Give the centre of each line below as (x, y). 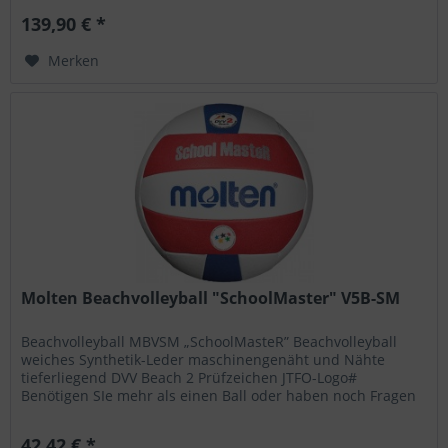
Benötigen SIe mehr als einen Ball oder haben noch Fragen (219, 396)
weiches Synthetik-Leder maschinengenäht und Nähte (203, 360)
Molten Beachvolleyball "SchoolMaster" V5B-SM (211, 298)
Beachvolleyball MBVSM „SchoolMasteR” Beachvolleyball (209, 342)
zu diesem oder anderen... (110, 414)
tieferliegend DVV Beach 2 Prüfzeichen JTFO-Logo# (189, 378)
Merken (74, 60)
